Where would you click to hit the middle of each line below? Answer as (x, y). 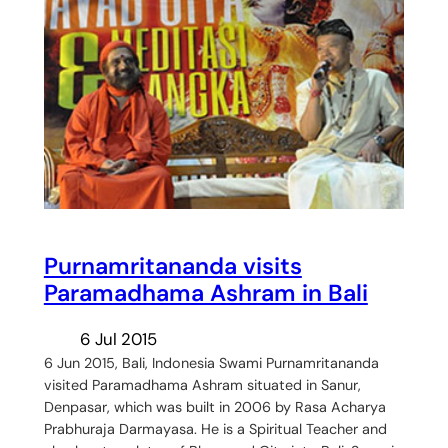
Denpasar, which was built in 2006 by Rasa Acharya (214, 407)
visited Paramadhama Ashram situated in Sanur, (202, 385)
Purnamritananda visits (172, 266)
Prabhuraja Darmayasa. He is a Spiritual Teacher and (215, 429)
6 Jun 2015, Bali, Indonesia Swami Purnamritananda (211, 363)
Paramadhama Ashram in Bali (205, 293)
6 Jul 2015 (118, 339)
